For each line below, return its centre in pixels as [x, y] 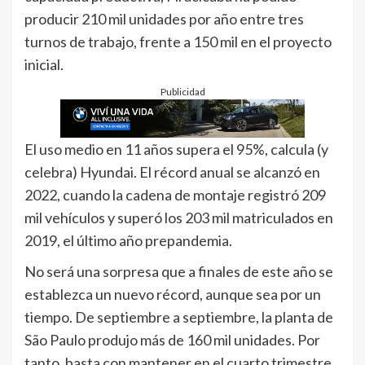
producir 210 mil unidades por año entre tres [164, 18]
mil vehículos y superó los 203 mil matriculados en [179, 217]
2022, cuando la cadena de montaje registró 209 [175, 194]
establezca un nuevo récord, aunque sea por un [173, 294]
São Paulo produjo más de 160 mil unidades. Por [172, 339]
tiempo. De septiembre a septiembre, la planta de [179, 317]
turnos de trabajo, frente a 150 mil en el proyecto [178, 41]
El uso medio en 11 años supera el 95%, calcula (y [176, 149]
